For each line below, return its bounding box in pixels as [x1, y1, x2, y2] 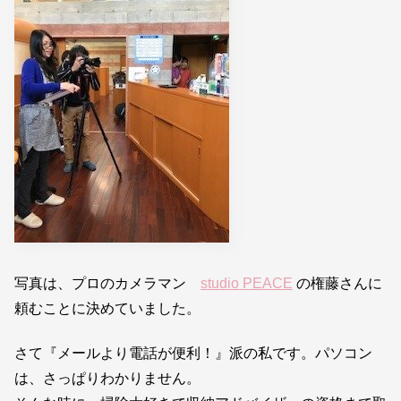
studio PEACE [200, 275, 293, 291]
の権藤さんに [293, 275, 382, 291]
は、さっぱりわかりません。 [14, 371, 200, 387]
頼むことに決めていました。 [14, 300, 200, 316]
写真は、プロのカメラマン [14, 275, 200, 291]
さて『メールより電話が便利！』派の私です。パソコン [14, 346, 372, 362]
